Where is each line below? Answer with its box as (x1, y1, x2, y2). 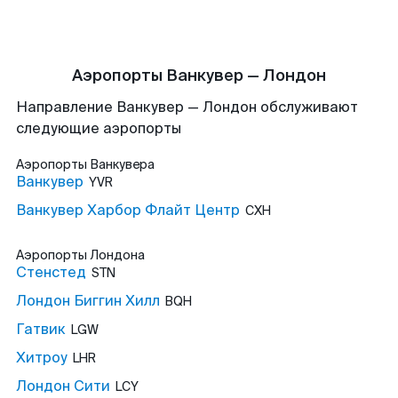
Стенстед (16, 263, 86, 282)
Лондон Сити (16, 377, 110, 395)
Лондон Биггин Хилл (16, 291, 160, 310)
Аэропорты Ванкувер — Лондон (72, 65, 326, 86)
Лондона (90, 247, 145, 263)
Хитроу (16, 348, 68, 367)
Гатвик (16, 320, 66, 338)
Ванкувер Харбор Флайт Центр (16, 201, 240, 219)
